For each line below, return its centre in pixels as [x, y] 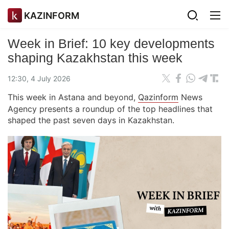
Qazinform [158, 97]
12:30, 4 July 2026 [39, 78]
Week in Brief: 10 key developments [111, 43]
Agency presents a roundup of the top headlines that [110, 109]
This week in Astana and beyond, [73, 97]
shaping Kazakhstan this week [95, 58]
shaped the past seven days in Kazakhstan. [91, 120]
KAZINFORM [52, 15]
